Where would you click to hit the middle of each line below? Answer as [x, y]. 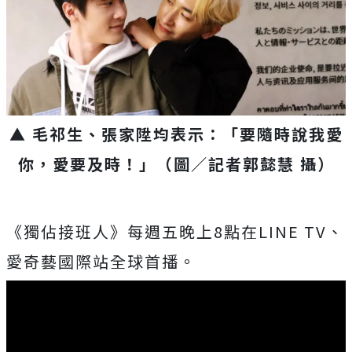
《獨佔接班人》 [67, 231]
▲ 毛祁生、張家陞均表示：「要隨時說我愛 [176, 134]
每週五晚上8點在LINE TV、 [236, 231]
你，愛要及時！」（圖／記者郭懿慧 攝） [176, 163]
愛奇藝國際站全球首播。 [101, 261]
